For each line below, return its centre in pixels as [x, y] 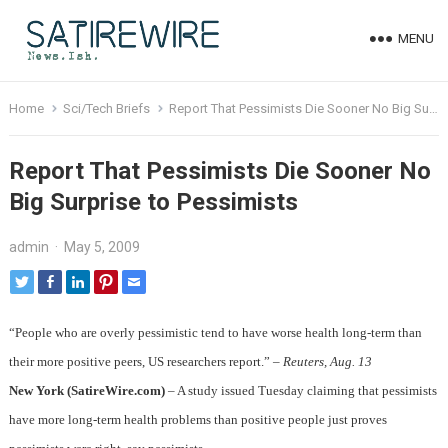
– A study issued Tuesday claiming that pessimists [300, 391]
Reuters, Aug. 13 [327, 362]
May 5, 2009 [101, 247]
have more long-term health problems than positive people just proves [197, 420]
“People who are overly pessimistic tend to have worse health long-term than [215, 333]
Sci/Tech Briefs [106, 108]
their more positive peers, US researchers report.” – [145, 362]
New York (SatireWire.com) [86, 391]
